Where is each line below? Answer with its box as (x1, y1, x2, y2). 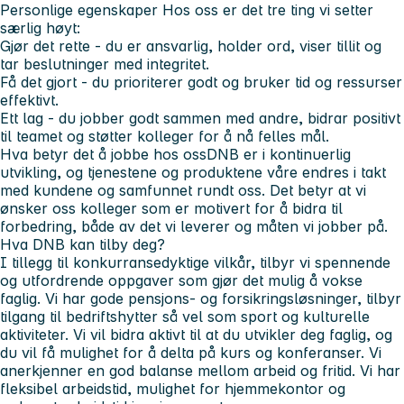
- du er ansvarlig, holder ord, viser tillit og (90, 37, 381, 56)
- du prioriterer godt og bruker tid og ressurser (77, 73, 402, 92)
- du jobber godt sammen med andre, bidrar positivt (43, 109, 400, 128)
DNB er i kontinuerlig (207, 145, 351, 164)
